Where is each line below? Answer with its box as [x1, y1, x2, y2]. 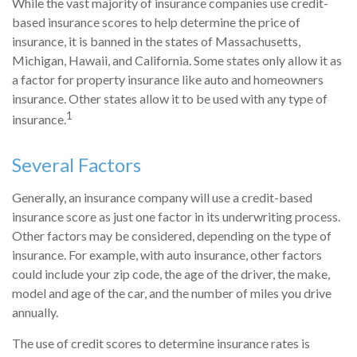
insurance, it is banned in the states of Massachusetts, [12, 33, 300, 49]
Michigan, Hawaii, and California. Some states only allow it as [12, 53, 342, 69]
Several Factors [12, 152, 141, 176]
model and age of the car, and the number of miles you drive [12, 284, 331, 300]
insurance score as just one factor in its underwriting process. [12, 208, 340, 224]
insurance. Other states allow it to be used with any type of [12, 91, 328, 107]
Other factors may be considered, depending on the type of [12, 227, 331, 243]
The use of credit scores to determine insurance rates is [12, 335, 310, 351]
